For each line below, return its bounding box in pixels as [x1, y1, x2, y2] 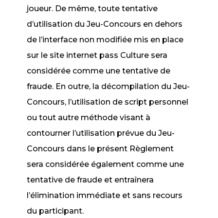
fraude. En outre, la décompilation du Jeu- [27, 82, 190, 91]
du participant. [27, 206, 84, 216]
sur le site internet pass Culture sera [27, 51, 168, 60]
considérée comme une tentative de [27, 66, 171, 75]
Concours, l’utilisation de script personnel [27, 97, 189, 107]
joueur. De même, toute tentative [27, 4, 158, 13]
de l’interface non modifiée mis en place [27, 35, 184, 44]
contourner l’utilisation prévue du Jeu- [27, 128, 175, 138]
